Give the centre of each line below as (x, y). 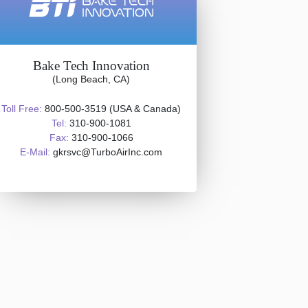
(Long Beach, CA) (91, 79)
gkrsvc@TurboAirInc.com (106, 152)
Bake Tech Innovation (91, 66)
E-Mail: (35, 152)
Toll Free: (22, 109)
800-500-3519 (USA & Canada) (111, 109)
